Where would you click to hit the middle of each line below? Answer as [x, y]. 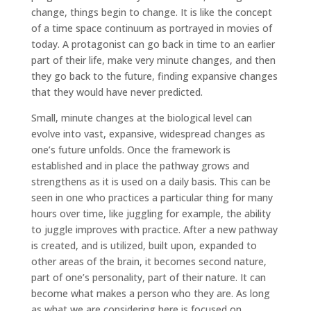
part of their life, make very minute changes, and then [153, 60]
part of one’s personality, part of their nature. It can [148, 277]
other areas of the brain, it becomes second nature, [149, 261]
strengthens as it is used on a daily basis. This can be [151, 181]
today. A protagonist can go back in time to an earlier [153, 44]
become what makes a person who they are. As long [150, 293]
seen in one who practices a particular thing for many [152, 197]
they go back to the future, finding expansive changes [154, 76]
